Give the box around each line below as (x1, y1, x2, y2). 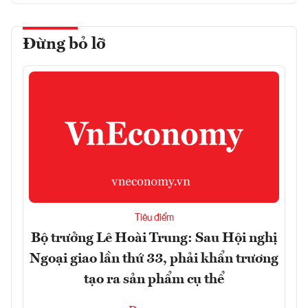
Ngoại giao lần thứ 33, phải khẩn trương (30, 252, 278, 266)
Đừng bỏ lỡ (23, 36, 106, 53)
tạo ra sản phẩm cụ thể (84, 272, 224, 287)
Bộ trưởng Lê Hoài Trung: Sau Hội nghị (31, 231, 277, 245)
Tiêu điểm (134, 212, 174, 223)
